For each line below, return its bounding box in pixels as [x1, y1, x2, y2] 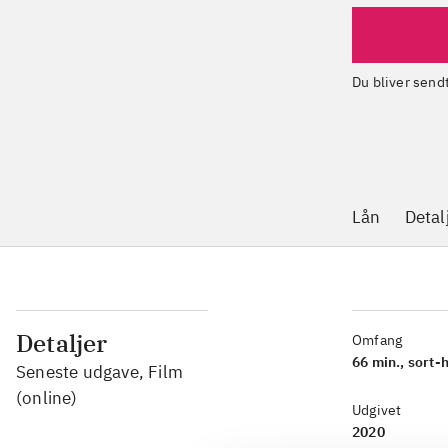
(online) [16, 387, 78, 409]
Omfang [352, 331, 403, 349]
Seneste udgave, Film [16, 361, 183, 383]
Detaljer [16, 327, 108, 359]
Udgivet [352, 401, 402, 419]
